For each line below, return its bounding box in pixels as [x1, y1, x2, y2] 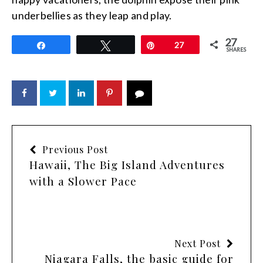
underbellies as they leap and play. [12, 9, 176, 22]
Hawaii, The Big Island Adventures [29, 157, 225, 173]
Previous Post [42, 143, 108, 156]
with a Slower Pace [29, 174, 137, 189]
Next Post [174, 237, 221, 250]
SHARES [227, 46, 247, 53]
